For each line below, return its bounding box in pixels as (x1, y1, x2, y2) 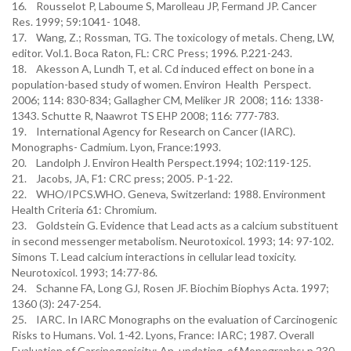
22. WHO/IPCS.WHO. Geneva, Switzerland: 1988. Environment (12, 187, 326, 201)
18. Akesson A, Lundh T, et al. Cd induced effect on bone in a (12, 62, 314, 75)
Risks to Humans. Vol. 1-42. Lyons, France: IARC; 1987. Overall (12, 328, 314, 342)
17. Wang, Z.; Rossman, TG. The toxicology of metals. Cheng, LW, (12, 31, 335, 44)
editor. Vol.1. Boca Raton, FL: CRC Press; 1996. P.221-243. (12, 46, 292, 60)
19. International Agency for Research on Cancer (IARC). (12, 125, 295, 138)
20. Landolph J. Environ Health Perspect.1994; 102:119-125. (12, 156, 311, 169)
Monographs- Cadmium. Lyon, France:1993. (12, 140, 221, 154)
